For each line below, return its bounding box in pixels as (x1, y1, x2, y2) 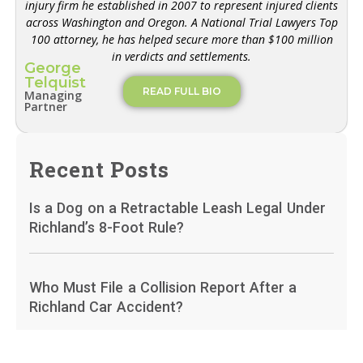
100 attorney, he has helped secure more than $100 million (30, 31, 333, 47)
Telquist (24, 73, 86, 92)
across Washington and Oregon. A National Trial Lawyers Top (25, 14, 338, 30)
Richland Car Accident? (29, 297, 184, 315)
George (24, 58, 81, 77)
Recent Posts (29, 155, 169, 183)
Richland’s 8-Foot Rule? (29, 218, 185, 236)
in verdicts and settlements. (112, 48, 251, 64)
